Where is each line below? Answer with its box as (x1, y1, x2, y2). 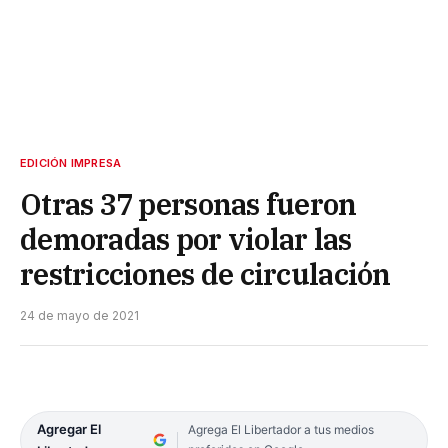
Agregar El (37, 421, 101, 438)
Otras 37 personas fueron (20, 185, 357, 224)
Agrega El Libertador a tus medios (187, 422, 374, 438)
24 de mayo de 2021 (20, 308, 139, 324)
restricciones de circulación (20, 255, 391, 294)
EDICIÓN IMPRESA (20, 156, 122, 171)
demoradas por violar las (20, 220, 352, 259)
